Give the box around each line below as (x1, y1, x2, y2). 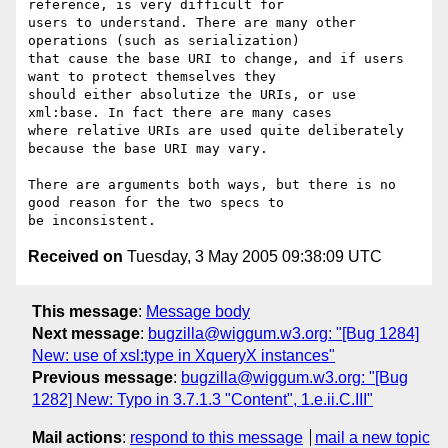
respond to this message (130, 428, 303, 446)
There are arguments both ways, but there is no (28, 177, 396, 193)
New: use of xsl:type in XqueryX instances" (32, 346, 335, 364)
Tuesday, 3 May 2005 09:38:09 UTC (123, 248, 382, 266)
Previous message (32, 368, 173, 386)
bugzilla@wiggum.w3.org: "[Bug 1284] (148, 324, 419, 342)
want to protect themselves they (28, 69, 276, 85)
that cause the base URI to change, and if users (28, 51, 404, 67)
